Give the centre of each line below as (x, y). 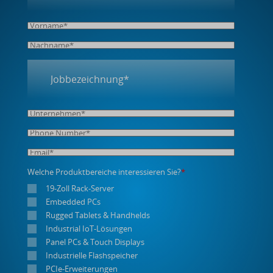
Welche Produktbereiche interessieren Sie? (104, 172)
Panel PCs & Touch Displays (95, 242)
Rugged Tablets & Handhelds (98, 215)
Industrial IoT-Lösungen (89, 229)
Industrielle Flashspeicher (92, 256)
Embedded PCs (73, 202)
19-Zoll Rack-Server (80, 189)
